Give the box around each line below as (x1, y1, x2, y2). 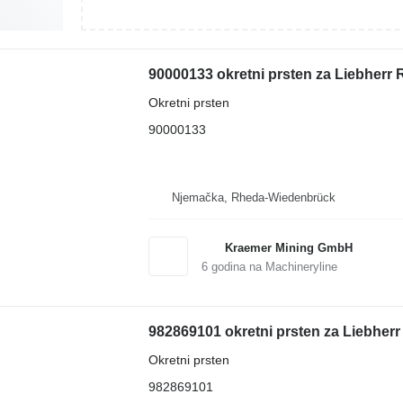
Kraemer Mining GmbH (224, 241, 353, 255)
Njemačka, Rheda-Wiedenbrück (171, 191, 336, 204)
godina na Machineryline (207, 260, 337, 273)
